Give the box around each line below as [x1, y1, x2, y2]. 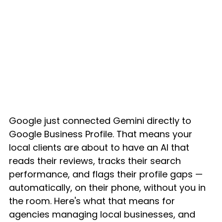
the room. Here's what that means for [9, 194, 177, 207]
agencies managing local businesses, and [9, 208, 198, 221]
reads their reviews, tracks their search [9, 154, 183, 167]
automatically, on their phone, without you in [9, 181, 208, 194]
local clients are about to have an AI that [9, 141, 192, 154]
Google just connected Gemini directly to [9, 114, 194, 127]
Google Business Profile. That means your [9, 127, 195, 140]
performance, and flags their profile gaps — [9, 167, 205, 180]
